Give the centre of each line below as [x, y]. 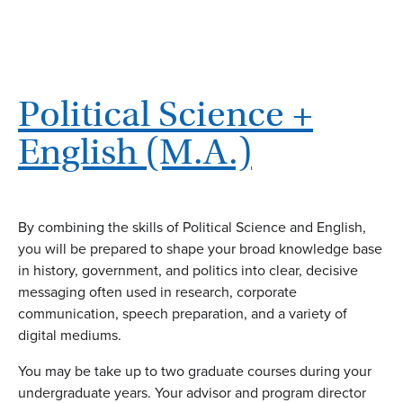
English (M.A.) [135, 152]
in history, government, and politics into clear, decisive [188, 271]
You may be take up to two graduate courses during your [195, 372]
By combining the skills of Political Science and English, [192, 228]
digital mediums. [70, 336]
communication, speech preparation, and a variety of [183, 314]
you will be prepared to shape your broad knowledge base [200, 249]
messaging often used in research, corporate [157, 292]
